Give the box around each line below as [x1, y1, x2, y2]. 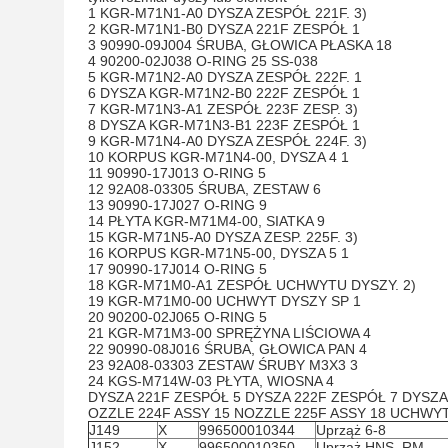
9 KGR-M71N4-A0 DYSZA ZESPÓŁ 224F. [88, 133, 350, 149]
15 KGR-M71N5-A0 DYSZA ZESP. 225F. [88, 229, 341, 245]
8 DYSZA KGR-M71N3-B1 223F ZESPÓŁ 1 [88, 117, 360, 133]
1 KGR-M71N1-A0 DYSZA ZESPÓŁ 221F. [88, 5, 350, 21]
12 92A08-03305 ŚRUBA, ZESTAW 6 [88, 181, 321, 197]
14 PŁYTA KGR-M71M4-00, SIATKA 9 [88, 213, 325, 229]
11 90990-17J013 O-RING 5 [88, 165, 266, 181]
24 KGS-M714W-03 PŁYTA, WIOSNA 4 [88, 373, 334, 389]
